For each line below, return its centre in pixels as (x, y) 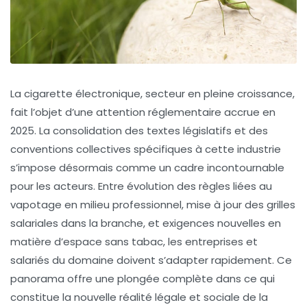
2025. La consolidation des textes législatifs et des (139, 131)
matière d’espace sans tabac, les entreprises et (134, 242)
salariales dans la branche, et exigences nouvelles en (146, 223)
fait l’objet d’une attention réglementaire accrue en (143, 112)
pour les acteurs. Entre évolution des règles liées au (141, 186)
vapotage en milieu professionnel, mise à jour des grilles (153, 205)
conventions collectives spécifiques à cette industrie (146, 149)
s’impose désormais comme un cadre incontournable (147, 168)
